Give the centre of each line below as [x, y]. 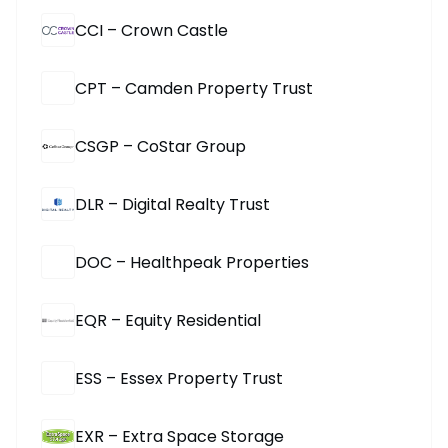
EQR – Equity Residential [168, 320]
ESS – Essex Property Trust [179, 378]
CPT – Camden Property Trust [194, 88]
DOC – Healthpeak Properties [192, 262]
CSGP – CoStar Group [160, 146]
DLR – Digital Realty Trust [172, 204]
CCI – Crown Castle [151, 30]
